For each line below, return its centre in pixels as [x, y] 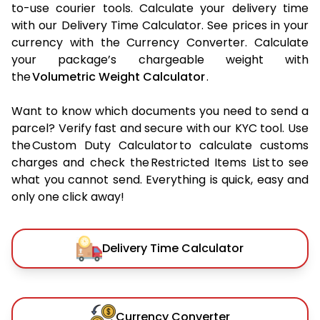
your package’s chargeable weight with [160, 59]
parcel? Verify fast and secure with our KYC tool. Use [160, 128]
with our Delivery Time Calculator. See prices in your [160, 25]
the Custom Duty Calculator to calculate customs [160, 145]
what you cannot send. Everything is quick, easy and [160, 179]
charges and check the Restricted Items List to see [160, 162]
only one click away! [68, 196]
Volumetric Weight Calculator [119, 76]
